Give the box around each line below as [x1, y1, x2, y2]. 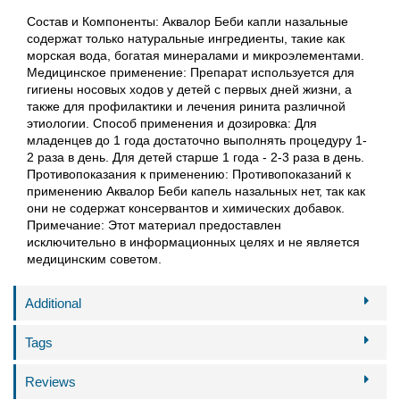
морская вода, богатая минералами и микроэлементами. [27, 47, 364, 62]
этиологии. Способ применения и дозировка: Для [27, 115, 317, 130]
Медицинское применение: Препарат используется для [27, 64, 354, 79]
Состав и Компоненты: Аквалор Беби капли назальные [27, 13, 348, 29]
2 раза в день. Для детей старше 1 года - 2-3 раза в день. [27, 149, 364, 164]
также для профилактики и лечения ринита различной [27, 98, 346, 113]
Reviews [25, 373, 76, 389]
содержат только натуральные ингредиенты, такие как [27, 30, 345, 46]
